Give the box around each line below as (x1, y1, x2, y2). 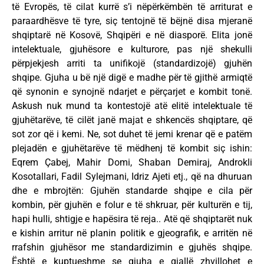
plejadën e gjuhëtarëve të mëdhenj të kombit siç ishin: (12, 142, 252, 154)
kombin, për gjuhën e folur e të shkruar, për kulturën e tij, (12, 199, 252, 210)
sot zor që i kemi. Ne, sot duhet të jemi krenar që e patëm (12, 128, 252, 140)
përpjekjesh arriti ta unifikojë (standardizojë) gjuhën (12, 57, 252, 69)
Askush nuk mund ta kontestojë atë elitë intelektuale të (12, 100, 252, 111)
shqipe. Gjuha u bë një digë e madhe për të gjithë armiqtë (12, 71, 252, 83)
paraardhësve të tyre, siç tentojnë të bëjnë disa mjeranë (12, 15, 252, 27)
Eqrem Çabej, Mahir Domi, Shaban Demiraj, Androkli (12, 156, 252, 168)
